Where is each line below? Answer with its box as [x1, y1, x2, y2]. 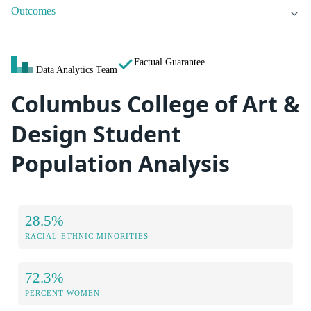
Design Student [11, 119, 181, 149]
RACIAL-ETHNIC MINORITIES [25, 231, 149, 240]
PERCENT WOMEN [25, 288, 100, 297]
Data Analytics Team [36, 64, 117, 76]
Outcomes [11, 5, 56, 17]
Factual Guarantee [134, 56, 205, 68]
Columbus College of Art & [11, 89, 300, 119]
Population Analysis [11, 149, 230, 179]
